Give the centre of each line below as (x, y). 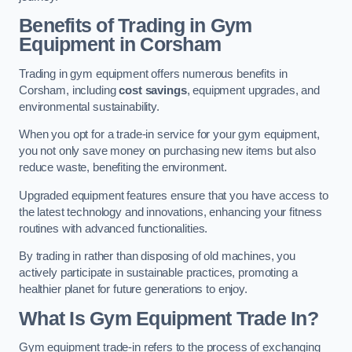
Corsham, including (69, 90)
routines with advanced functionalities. (114, 228)
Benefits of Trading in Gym (136, 26)
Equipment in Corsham (120, 45)
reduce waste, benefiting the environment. (123, 168)
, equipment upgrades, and (253, 90)
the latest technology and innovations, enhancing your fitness (171, 212)
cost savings (153, 90)
